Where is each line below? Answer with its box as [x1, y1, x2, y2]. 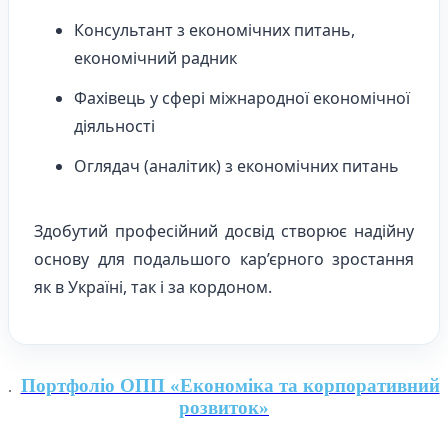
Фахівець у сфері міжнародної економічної [74, 86, 410, 109]
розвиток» [179, 396, 269, 418]
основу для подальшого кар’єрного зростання [34, 247, 414, 270]
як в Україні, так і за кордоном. [34, 275, 272, 298]
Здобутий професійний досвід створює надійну [34, 219, 414, 242]
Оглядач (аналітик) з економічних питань [74, 154, 399, 177]
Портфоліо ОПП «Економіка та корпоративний [20, 374, 440, 396]
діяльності [74, 114, 155, 137]
